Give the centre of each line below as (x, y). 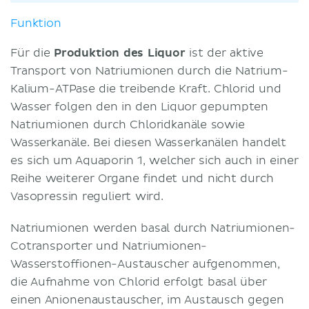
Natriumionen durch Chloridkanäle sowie (128, 124)
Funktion (36, 23)
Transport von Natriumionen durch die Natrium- (149, 71)
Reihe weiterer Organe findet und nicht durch (142, 178)
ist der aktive (225, 53)
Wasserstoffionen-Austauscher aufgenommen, (146, 264)
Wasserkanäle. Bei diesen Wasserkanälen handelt (149, 142)
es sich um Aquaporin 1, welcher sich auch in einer (154, 160)
